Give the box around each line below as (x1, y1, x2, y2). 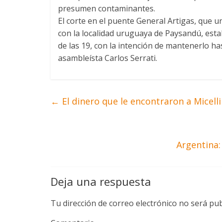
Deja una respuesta (51, 173, 151, 189)
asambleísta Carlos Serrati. (58, 52, 157, 63)
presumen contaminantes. (58, 2, 155, 14)
